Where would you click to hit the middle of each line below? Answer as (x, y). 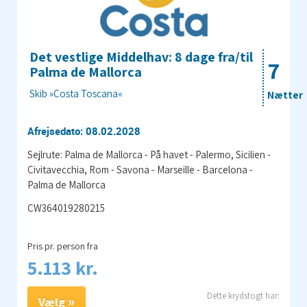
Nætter (285, 95)
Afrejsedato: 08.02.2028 (84, 131)
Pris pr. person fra (63, 246)
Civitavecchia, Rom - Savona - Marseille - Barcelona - (140, 170)
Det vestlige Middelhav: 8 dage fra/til (141, 57)
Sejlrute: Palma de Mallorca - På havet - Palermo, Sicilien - (149, 155)
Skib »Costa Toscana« (76, 94)
